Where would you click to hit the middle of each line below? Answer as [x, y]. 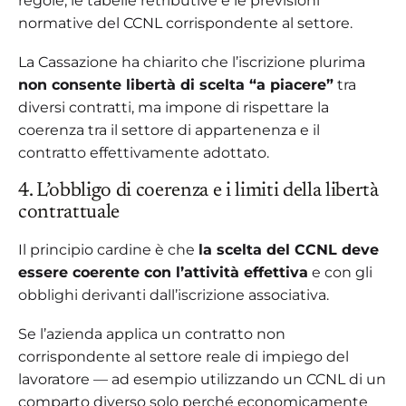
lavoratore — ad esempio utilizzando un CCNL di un [202, 379]
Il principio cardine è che [108, 249]
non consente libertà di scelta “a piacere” [176, 84]
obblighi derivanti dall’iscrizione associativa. [174, 295]
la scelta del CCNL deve [289, 249]
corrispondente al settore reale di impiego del [184, 356]
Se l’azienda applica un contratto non [152, 333]
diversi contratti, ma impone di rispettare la [174, 107]
